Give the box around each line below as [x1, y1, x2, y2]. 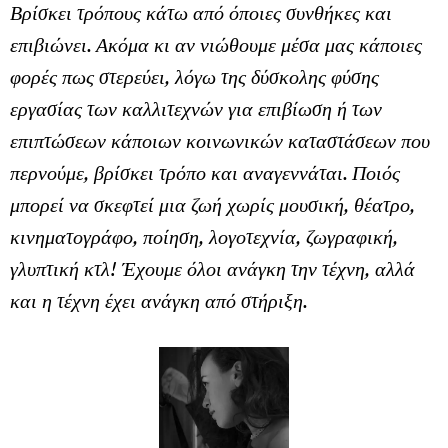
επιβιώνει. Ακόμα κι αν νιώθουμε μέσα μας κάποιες [10, 30, 422, 58]
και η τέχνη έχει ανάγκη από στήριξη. [10, 286, 308, 314]
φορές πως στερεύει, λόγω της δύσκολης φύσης [10, 62, 379, 90]
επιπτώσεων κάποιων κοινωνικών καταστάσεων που [10, 126, 430, 154]
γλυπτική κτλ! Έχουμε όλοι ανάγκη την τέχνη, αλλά [10, 254, 415, 282]
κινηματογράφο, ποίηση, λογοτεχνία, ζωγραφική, [10, 222, 398, 250]
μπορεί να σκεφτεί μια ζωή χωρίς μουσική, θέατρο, [10, 190, 415, 218]
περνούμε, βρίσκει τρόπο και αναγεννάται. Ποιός [10, 158, 400, 186]
